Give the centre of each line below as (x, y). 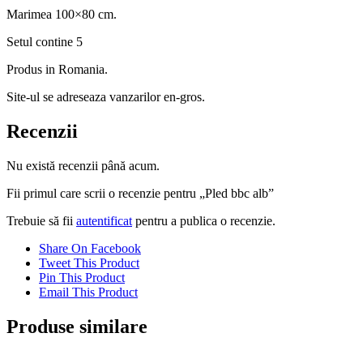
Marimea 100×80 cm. (62, 15)
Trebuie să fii (41, 221)
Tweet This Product (89, 263)
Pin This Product (82, 278)
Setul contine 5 (45, 42)
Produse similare (77, 326)
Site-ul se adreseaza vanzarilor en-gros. (106, 97)
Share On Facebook (90, 249)
